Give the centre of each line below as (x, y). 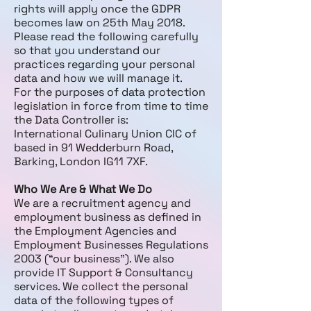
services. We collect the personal (101, 286)
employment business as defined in (108, 217)
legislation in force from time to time (111, 106)
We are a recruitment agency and (102, 203)
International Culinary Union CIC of (105, 134)
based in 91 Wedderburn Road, (93, 148)
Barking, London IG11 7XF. (81, 161)
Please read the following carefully (106, 36)
